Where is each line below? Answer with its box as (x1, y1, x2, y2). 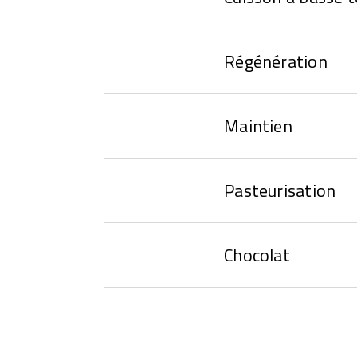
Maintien (224, 112, 292, 139)
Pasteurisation (224, 176, 336, 204)
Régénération (224, 47, 328, 75)
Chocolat (224, 241, 290, 269)
